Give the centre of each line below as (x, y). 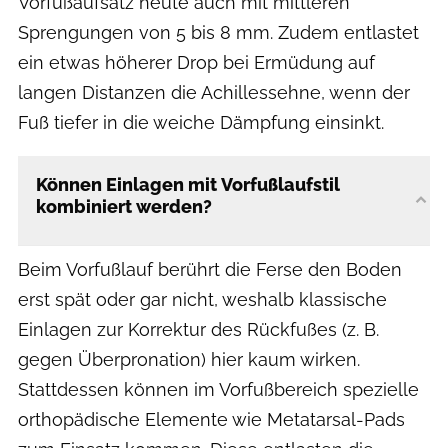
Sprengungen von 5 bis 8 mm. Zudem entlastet (218, 32)
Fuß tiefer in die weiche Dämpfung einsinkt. (201, 122)
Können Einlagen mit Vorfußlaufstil (188, 184)
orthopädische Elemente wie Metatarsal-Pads (211, 419)
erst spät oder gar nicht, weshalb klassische (202, 299)
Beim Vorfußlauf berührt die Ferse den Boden (210, 269)
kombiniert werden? (124, 206)
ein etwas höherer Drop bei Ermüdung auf (196, 62)
